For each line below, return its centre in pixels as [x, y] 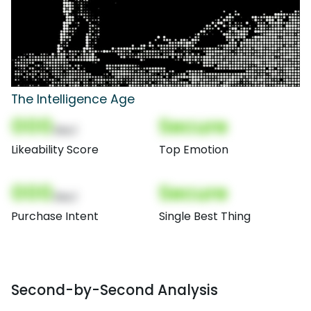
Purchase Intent [55, 217]
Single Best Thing [205, 217]
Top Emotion [194, 150]
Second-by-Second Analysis [115, 290]
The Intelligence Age [73, 100]
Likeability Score [55, 150]
